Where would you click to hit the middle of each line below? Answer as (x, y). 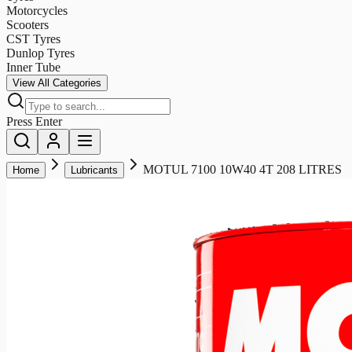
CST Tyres (33, 38)
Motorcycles (37, 10)
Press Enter (34, 121)
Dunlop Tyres (40, 53)
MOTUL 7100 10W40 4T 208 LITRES (242, 169)
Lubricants (94, 170)
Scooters (27, 24)
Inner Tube (33, 67)
